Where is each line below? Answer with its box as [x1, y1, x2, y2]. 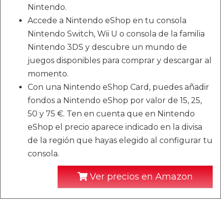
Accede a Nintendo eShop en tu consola [28, 15, 186, 25]
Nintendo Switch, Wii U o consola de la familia [28, 29, 205, 38]
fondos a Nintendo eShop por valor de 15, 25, [28, 95, 202, 105]
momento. [28, 69, 69, 78]
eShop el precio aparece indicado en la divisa [28, 122, 202, 132]
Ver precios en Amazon [87, 171, 193, 182]
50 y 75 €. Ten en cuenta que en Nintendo [28, 109, 195, 118]
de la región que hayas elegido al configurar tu [28, 135, 213, 145]
